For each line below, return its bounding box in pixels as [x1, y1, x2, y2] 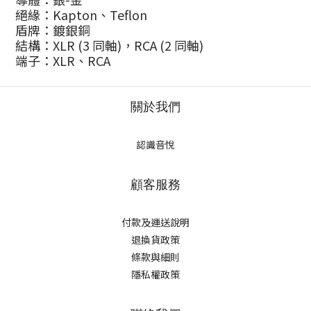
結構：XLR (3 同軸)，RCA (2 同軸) [15, 36, 203, 54]
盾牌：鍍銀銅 [15, 21, 90, 39]
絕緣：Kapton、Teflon [15, 6, 147, 24]
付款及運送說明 [121, 215, 190, 229]
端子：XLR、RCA [15, 51, 110, 69]
